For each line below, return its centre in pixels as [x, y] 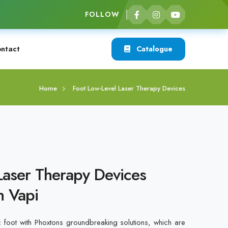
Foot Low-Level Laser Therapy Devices [129, 88]
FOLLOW [102, 14]
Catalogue [153, 49]
